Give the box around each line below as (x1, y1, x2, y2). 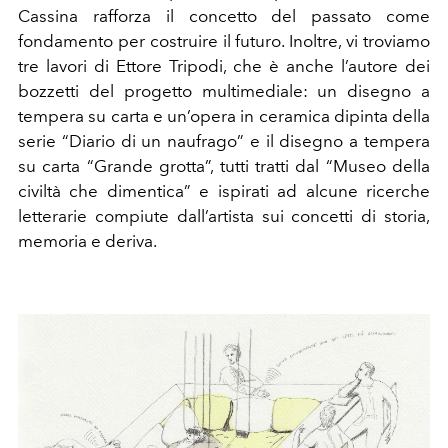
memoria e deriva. (18, 231, 157, 252)
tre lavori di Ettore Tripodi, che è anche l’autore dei (18, 56, 430, 77)
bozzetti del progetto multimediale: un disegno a (18, 81, 430, 102)
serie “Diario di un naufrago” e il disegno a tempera (18, 131, 430, 152)
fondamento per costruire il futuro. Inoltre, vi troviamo (18, 31, 430, 52)
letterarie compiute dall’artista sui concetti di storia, (18, 206, 430, 227)
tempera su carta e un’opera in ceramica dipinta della (18, 106, 430, 127)
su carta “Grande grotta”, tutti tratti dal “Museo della (18, 156, 430, 177)
